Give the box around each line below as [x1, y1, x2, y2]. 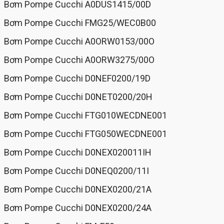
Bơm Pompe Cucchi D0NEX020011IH [4, 147, 151, 158]
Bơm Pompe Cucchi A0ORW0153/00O [4, 36, 154, 47]
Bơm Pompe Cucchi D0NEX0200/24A [4, 202, 151, 213]
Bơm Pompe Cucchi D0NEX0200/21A [4, 184, 151, 195]
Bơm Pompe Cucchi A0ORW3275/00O [4, 54, 154, 65]
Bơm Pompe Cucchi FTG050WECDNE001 [4, 128, 167, 139]
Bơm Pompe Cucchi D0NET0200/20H [4, 91, 152, 102]
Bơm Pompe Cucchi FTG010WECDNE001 [4, 110, 167, 121]
